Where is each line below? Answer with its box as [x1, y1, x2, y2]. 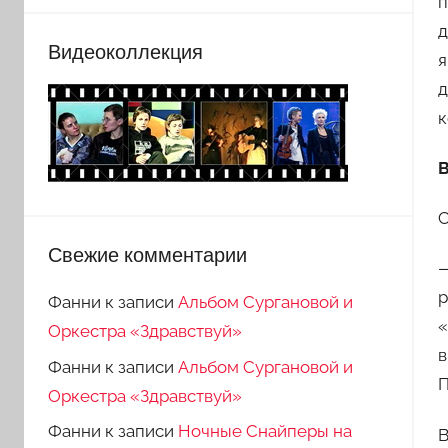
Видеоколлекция [48, 38, 203, 64]
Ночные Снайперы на [178, 421, 352, 442]
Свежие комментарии [48, 241, 247, 267]
